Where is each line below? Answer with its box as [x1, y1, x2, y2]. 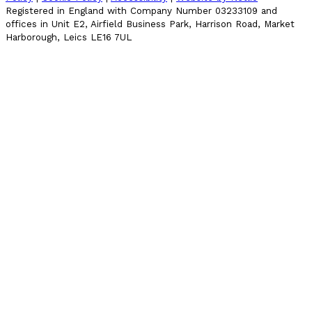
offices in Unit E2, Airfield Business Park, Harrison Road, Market [6, 19, 295, 30]
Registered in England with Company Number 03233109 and [6, 6, 277, 17]
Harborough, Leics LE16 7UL [6, 32, 132, 43]
